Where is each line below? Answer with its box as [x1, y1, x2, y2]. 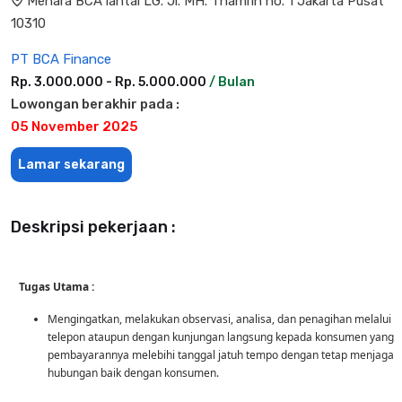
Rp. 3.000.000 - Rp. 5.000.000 [11, 74, 209, 90]
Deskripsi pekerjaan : [11, 216, 176, 237]
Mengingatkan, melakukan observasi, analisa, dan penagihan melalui [47, 310, 391, 327]
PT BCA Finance [11, 50, 111, 67]
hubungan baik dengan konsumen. [47, 364, 219, 380]
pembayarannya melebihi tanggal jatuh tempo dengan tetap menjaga [47, 346, 394, 363]
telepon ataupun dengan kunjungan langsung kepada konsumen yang [47, 328, 394, 345]
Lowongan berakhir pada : [11, 95, 179, 112]
